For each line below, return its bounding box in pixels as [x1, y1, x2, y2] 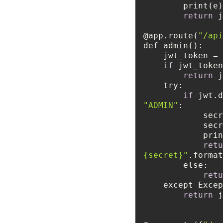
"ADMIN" [143, 100, 178, 110]
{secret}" [143, 150, 188, 160]
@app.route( [143, 30, 198, 40]
